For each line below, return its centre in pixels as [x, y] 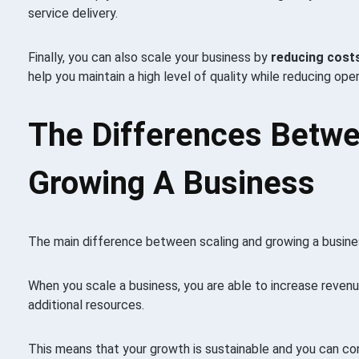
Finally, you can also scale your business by [149, 57]
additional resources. [86, 305]
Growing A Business [171, 183]
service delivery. [73, 13]
